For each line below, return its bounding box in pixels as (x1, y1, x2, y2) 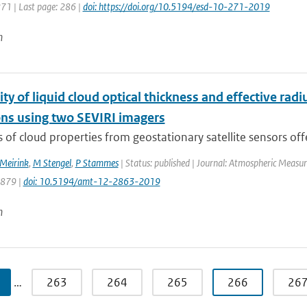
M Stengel (32, 156, 71, 169)
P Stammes (75, 156, 119, 169)
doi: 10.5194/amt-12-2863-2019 (23, 175, 160, 188)
